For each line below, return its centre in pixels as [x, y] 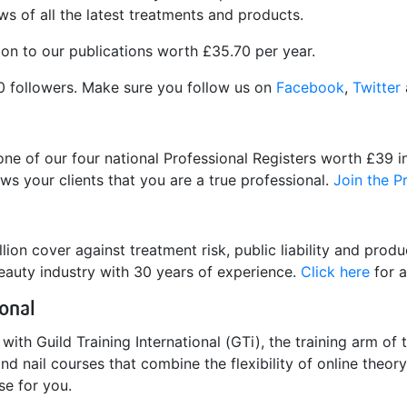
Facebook [310, 88]
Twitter [377, 88]
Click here [335, 271]
